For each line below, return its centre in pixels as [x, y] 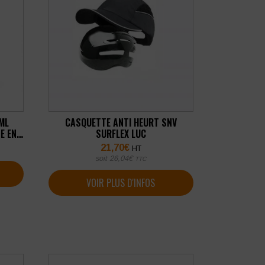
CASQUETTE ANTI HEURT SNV [121, 123]
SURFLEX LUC [121, 134]
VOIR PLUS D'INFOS [121, 182]
